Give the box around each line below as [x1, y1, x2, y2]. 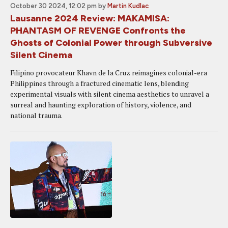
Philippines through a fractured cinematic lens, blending [10, 78, 189, 88]
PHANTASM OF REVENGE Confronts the [10, 25, 186, 36]
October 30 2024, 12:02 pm [10, 2, 97, 10]
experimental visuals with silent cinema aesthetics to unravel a [10, 89, 209, 99]
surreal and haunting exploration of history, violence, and [10, 100, 191, 109]
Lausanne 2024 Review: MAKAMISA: [10, 13, 169, 24]
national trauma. [10, 110, 63, 120]
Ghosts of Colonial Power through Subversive [10, 37, 212, 48]
